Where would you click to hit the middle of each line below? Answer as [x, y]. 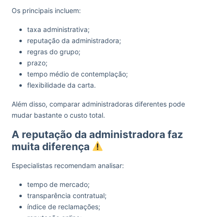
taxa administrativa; [58, 29]
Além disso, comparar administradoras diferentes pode [98, 104]
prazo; [37, 62]
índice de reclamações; [64, 206]
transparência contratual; [67, 195]
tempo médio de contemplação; [77, 74]
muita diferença [52, 146]
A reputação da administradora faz [97, 134]
